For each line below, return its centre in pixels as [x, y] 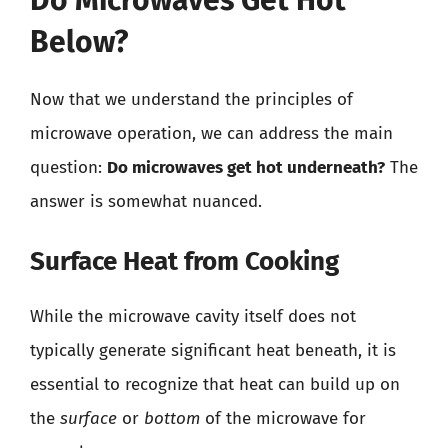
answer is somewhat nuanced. [146, 201]
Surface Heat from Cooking [184, 261]
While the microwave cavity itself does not [193, 316]
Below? [79, 41]
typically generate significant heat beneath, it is [213, 350]
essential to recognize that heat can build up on [215, 384]
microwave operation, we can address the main [211, 133]
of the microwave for [283, 418]
